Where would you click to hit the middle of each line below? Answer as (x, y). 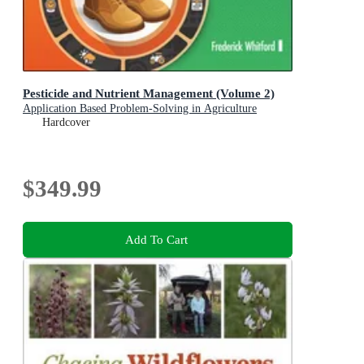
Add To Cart (156, 240)
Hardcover (66, 122)
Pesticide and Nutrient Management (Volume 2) (149, 93)
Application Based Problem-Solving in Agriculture (140, 108)
